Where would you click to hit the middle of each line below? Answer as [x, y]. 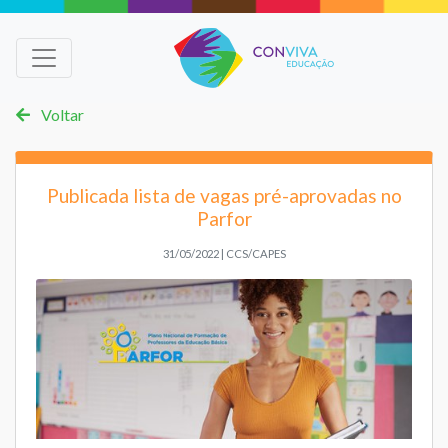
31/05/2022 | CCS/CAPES [224, 253]
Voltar [61, 114]
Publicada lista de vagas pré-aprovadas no [224, 195]
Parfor [224, 218]
